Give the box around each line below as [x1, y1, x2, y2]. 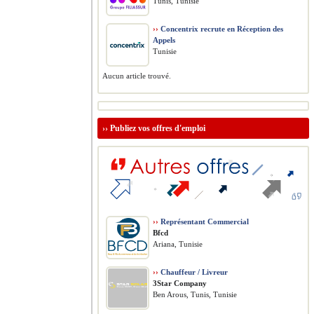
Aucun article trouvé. [102, 71, 171, 80]
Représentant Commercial [158, 217, 249, 226]
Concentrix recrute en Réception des [158, 25, 283, 33]
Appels [153, 36, 175, 44]
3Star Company [153, 279, 207, 287]
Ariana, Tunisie [153, 240, 203, 248]
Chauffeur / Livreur [158, 268, 228, 276]
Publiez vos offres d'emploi [110, 123, 205, 133]
